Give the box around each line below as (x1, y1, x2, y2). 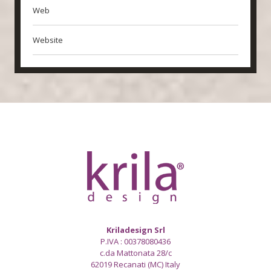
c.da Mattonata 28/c (99, 247, 172, 258)
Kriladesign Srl (106, 224, 165, 235)
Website (32, 34, 63, 45)
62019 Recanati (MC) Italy (91, 258, 180, 270)
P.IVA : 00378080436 (100, 235, 171, 247)
